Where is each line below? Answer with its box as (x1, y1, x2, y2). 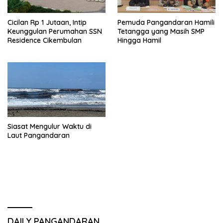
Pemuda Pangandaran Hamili (117, 17, 215, 27)
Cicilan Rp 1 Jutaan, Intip (7, 17, 87, 27)
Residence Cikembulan (7, 35, 82, 45)
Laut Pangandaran (7, 131, 70, 140)
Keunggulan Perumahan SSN (7, 26, 102, 36)
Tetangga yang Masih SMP (117, 26, 205, 36)
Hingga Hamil (117, 35, 161, 45)
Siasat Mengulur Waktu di (7, 122, 92, 131)
